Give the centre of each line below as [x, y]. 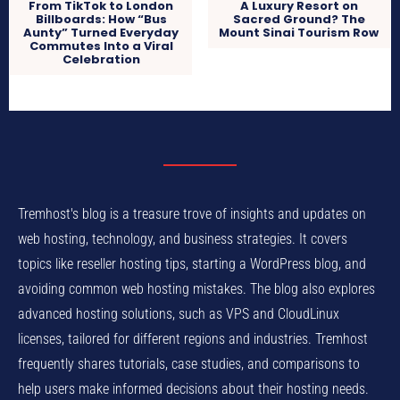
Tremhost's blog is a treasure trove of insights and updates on [192, 213]
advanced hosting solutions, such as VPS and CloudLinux [179, 313]
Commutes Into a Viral [101, 46]
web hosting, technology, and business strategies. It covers [183, 238]
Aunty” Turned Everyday [101, 32]
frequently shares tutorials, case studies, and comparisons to [189, 363]
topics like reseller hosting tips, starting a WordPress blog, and [192, 263]
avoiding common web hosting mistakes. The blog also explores [196, 288]
